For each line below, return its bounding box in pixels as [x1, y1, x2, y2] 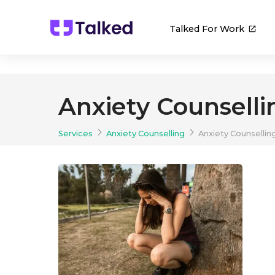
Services [58, 128, 93, 138]
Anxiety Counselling [106, 128, 185, 138]
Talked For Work [169, 23, 244, 34]
